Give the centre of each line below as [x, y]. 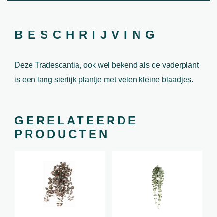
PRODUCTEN [62, 134]
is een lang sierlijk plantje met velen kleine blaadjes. [104, 80]
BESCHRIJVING [87, 35]
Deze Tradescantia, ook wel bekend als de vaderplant [107, 65]
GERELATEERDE [76, 120]
